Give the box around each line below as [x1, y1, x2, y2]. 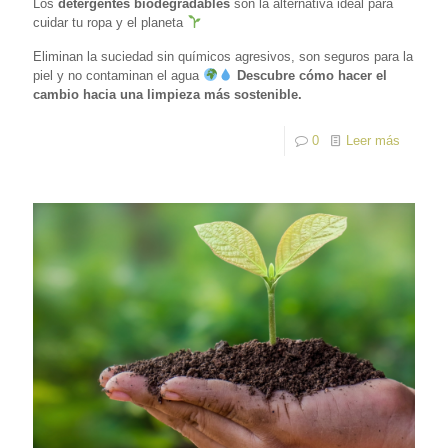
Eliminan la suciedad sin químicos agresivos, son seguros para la [33, 48, 413, 64]
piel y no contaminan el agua [33, 67, 203, 83]
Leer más [346, 132, 400, 148]
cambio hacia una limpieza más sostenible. [33, 86, 302, 102]
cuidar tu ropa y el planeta [33, 14, 187, 30]
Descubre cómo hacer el [236, 67, 387, 83]
